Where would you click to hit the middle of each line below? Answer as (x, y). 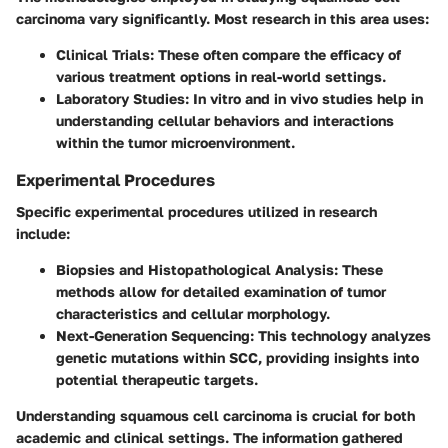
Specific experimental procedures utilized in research (196, 212)
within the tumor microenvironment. (175, 143)
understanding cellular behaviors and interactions (225, 121)
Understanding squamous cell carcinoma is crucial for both (215, 416)
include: (43, 234)
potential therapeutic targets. (157, 380)
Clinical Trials (103, 55)
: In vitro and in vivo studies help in (304, 99)
